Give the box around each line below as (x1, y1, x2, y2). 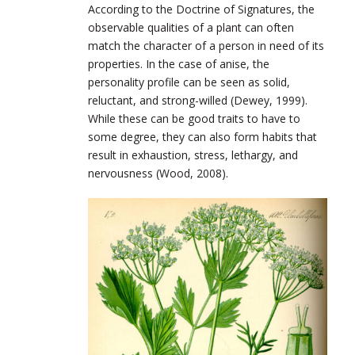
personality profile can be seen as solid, (88, 74, 290, 90)
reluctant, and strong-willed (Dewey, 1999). (88, 92, 307, 108)
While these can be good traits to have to (88, 110, 300, 126)
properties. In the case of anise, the (88, 55, 269, 71)
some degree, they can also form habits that (88, 128, 317, 144)
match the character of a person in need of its (88, 37, 324, 53)
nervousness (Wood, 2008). (88, 165, 231, 181)
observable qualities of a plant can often (88, 19, 294, 35)
